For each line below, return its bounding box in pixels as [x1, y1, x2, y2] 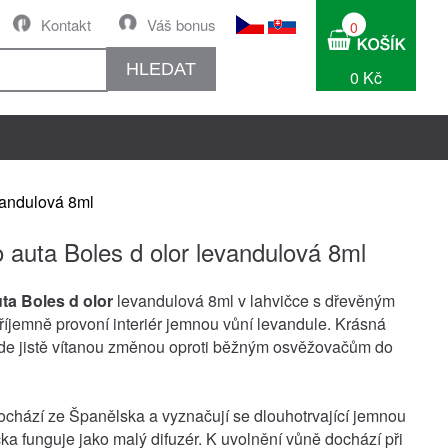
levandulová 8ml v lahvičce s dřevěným [113, 289, 395, 312]
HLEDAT [126, 58, 196, 79]
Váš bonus [147, 14, 216, 35]
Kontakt [41, 14, 91, 35]
